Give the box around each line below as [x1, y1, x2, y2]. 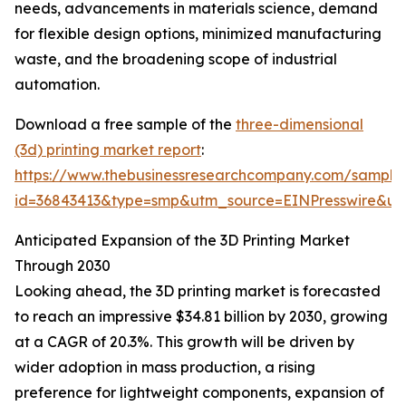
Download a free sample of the [14, 115, 236, 134]
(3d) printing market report [14, 140, 201, 159]
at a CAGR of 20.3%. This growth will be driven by [14, 333, 354, 352]
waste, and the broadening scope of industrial [14, 50, 337, 69]
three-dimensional [236, 115, 363, 134]
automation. [14, 75, 100, 94]
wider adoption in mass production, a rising [14, 358, 315, 377]
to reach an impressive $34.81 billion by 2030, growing [14, 307, 388, 326]
